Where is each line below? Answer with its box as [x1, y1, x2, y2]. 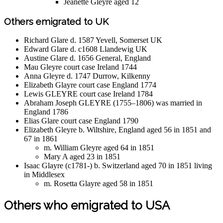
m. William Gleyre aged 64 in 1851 [44, 143, 154, 152]
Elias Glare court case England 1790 [24, 116, 138, 125]
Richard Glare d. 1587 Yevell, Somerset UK [24, 36, 162, 45]
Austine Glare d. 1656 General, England [24, 54, 151, 63]
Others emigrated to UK [4, 15, 109, 27]
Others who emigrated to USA [4, 198, 170, 213]
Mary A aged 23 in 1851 [44, 152, 120, 161]
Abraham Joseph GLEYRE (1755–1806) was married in [24, 99, 202, 108]
